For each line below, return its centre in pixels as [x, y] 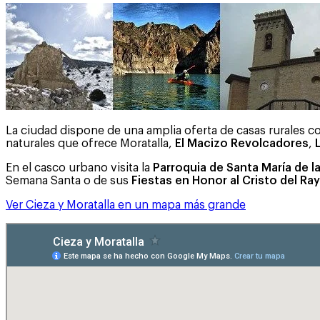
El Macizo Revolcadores [242, 143]
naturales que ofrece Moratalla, [90, 143]
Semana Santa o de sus [69, 180]
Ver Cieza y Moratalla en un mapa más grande [126, 205]
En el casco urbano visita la [79, 167]
